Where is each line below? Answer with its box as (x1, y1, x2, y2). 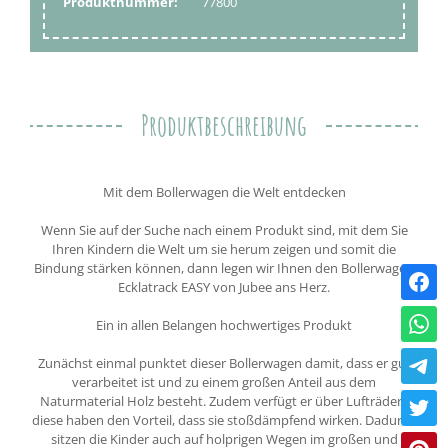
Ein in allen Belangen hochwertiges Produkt (96, 316, 352, 335)
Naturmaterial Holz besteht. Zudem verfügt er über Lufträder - (39, 392, 409, 411)
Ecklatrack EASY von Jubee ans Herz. (118, 278, 330, 297)
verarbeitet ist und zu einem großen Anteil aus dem (72, 373, 376, 392)
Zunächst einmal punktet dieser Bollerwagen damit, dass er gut (37, 354, 411, 373)
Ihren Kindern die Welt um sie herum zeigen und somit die (52, 240, 396, 259)
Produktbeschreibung (136, 107, 312, 143)
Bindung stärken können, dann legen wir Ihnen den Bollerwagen (34, 259, 414, 278)
